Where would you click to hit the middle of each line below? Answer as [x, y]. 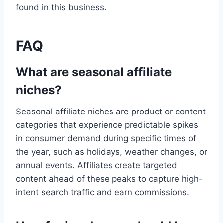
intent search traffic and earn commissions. [103, 192]
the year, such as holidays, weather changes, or [111, 152]
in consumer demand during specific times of [106, 139]
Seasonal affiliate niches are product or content [111, 112]
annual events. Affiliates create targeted [97, 166]
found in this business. [61, 8]
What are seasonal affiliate [94, 72]
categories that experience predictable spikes [107, 125]
